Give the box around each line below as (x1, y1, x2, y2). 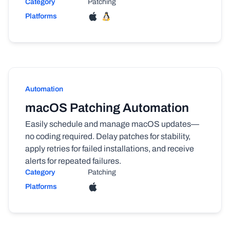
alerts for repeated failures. (25, 157, 121, 165)
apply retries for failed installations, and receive (25, 144, 194, 153)
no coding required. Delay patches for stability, (25, 132, 190, 141)
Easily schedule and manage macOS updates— (25, 120, 199, 128)
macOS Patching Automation (25, 101, 189, 114)
